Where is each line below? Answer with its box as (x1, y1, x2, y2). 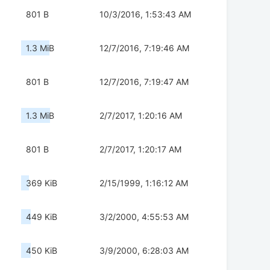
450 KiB (26, 245, 57, 256)
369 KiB (26, 178, 57, 189)
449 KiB (26, 212, 57, 222)
